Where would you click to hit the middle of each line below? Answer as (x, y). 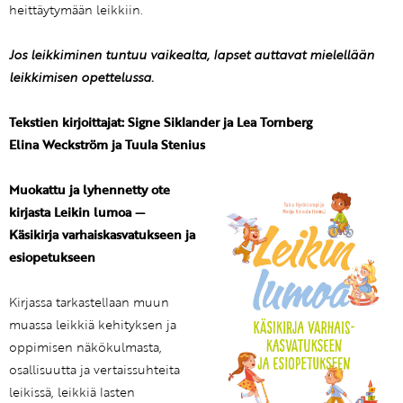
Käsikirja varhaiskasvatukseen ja (102, 235)
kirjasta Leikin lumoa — (77, 213)
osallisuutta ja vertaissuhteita (94, 370)
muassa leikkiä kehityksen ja (93, 325)
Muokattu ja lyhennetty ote (90, 190)
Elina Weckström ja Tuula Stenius (107, 145)
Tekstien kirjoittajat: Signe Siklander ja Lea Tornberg (161, 123)
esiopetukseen (52, 258)
